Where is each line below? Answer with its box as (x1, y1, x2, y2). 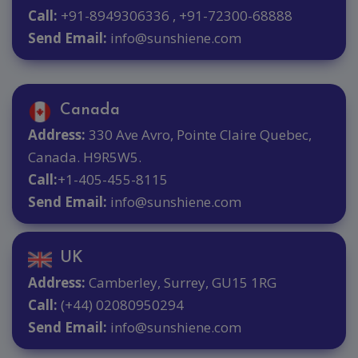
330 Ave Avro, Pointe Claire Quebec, (86, 125, 312, 144)
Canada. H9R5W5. (28, 147, 141, 166)
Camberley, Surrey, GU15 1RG (86, 272, 276, 292)
